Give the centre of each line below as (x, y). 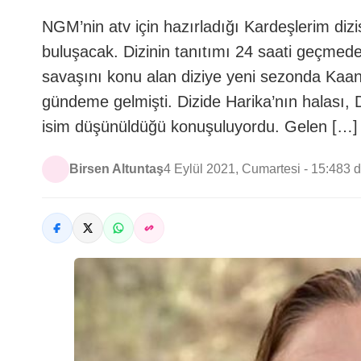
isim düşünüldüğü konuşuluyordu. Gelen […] (200, 127)
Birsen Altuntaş (116, 169)
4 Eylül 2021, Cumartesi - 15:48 (253, 169)
